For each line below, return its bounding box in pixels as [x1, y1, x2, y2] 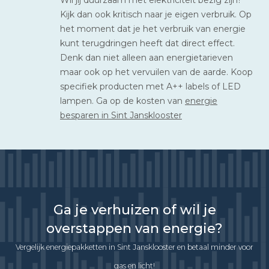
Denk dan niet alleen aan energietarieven [60, 52, 233, 63]
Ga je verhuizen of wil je [53, 201, 216, 218]
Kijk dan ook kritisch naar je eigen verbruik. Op [60, 8, 252, 20]
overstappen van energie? [46, 220, 223, 237]
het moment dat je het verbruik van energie [60, 23, 246, 34]
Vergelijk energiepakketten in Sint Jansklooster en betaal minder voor [16, 242, 253, 252]
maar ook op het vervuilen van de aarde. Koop [60, 66, 253, 77]
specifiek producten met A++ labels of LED [60, 80, 241, 92]
